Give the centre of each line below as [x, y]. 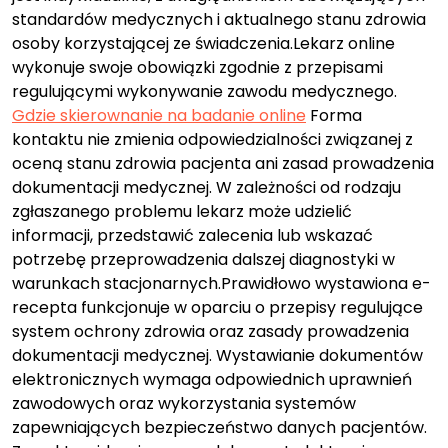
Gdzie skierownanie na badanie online [159, 115]
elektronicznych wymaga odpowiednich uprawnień [212, 379]
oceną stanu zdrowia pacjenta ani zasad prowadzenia [223, 163]
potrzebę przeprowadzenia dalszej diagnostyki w [203, 259]
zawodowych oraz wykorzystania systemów [184, 403]
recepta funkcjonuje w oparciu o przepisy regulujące [217, 307]
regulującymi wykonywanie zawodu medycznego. [204, 91]
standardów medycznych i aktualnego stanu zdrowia [219, 19]
